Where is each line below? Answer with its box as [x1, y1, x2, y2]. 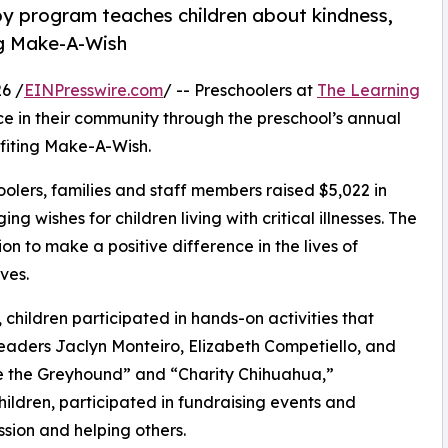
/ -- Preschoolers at [163, 80, 317, 101]
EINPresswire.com [24, 80, 163, 101]
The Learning [317, 80, 420, 101]
